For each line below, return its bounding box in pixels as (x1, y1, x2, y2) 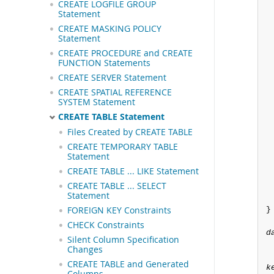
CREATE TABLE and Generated (67, 258, 189, 270)
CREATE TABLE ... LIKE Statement (67, 165, 199, 177)
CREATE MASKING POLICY (58, 23, 161, 35)
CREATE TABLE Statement (58, 111, 165, 123)
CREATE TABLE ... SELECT (67, 180, 166, 191)
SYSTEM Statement (58, 97, 135, 108)
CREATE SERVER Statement (58, 72, 166, 84)
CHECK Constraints (67, 219, 144, 231)
